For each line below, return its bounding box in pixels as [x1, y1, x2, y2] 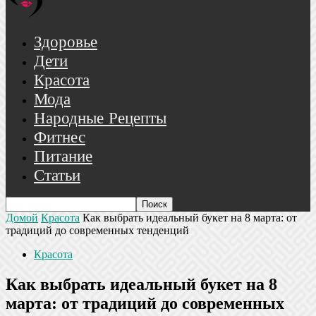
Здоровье [34, 34, 97, 51]
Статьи [34, 167, 80, 185]
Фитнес [34, 129, 85, 147]
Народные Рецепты [34, 110, 166, 128]
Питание [34, 148, 92, 166]
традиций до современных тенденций [6, 224, 189, 236]
